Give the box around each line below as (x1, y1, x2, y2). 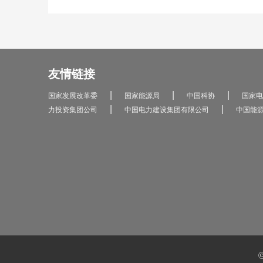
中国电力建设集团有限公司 (124, 106, 209, 114)
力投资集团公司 (48, 106, 97, 114)
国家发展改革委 (48, 92, 97, 100)
